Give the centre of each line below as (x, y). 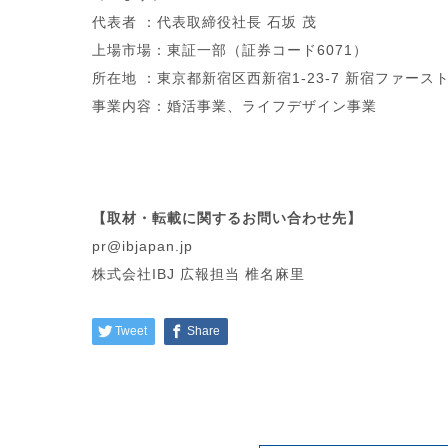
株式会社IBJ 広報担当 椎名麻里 (198, 273)
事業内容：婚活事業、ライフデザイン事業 (234, 105)
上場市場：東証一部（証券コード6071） (230, 49)
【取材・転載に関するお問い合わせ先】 (227, 217)
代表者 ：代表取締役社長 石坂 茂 (204, 21)
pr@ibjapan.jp (142, 245)
